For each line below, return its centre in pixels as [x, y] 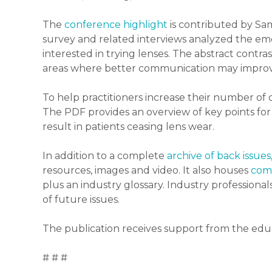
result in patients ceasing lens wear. [128, 127]
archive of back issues [219, 156]
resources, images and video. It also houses [147, 171]
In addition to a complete [105, 156]
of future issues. [81, 200]
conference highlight [116, 25]
